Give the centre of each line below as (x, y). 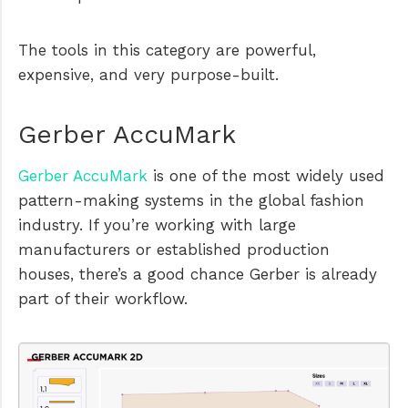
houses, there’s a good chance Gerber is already (198, 275)
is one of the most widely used (266, 176)
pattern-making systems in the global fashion (191, 201)
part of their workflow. (103, 299)
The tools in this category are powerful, (167, 51)
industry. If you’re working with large (157, 225)
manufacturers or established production (174, 250)
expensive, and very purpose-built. (148, 75)
